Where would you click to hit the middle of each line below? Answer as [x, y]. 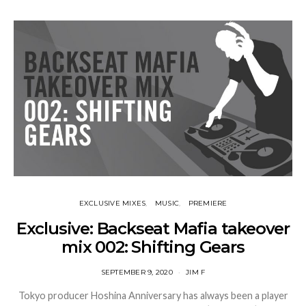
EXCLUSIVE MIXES [112, 204]
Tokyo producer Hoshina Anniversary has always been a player [153, 296]
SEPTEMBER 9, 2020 [137, 273]
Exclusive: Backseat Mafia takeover [153, 229]
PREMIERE [208, 204]
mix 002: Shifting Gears [153, 247]
